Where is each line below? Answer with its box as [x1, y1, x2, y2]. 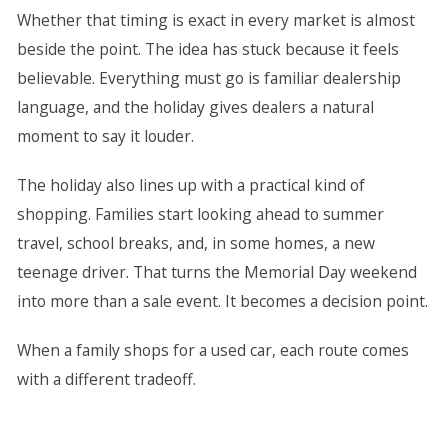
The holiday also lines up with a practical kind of [16, 174, 365, 196]
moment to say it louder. [16, 125, 194, 147]
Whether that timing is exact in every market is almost [16, 9, 415, 31]
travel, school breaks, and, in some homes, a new [16, 232, 375, 254]
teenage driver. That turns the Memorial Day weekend [16, 261, 417, 283]
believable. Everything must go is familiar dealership [16, 67, 401, 89]
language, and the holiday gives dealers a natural [16, 96, 374, 118]
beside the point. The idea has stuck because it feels [16, 38, 399, 60]
